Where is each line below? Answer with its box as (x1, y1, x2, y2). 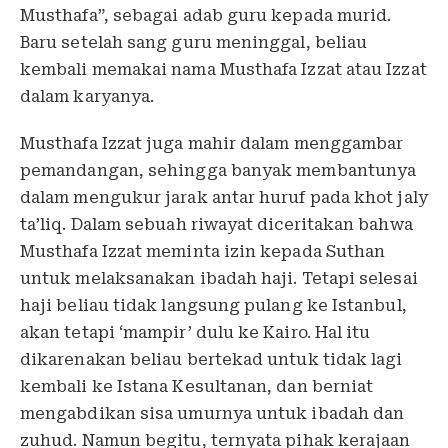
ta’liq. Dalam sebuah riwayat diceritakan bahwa (20, 214, 413, 234)
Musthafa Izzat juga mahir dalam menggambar (20, 133, 404, 153)
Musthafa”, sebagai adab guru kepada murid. (20, 6, 392, 26)
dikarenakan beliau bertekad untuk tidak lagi (20, 349, 403, 369)
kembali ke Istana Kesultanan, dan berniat (20, 376, 374, 396)
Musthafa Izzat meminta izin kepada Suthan (20, 241, 386, 261)
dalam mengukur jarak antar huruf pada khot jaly (20, 187, 428, 207)
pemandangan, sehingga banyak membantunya (20, 160, 417, 180)
